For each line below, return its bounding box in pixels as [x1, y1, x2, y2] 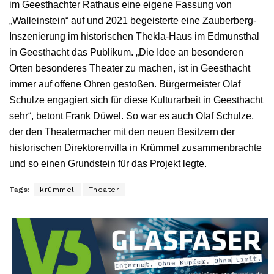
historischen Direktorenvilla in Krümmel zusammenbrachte [9, 142, 262, 153]
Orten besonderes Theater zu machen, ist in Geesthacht [9, 62, 250, 73]
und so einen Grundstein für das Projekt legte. [9, 158, 207, 169]
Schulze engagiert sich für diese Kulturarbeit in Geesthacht [9, 94, 263, 105]
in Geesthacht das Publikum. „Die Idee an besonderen [9, 46, 243, 57]
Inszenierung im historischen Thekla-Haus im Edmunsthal [9, 31, 259, 42]
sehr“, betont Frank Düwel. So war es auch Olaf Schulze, [9, 110, 254, 121]
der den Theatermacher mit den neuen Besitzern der [9, 126, 235, 137]
